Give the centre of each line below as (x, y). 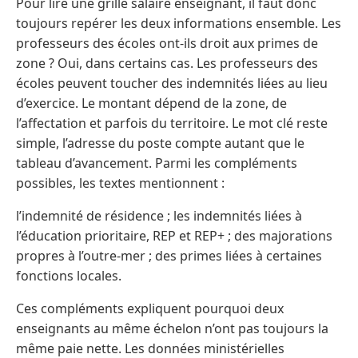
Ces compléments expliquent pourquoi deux (150, 309)
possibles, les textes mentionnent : (120, 183)
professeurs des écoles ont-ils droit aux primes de (167, 44)
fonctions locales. (69, 276)
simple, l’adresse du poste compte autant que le (160, 143)
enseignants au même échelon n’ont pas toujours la (172, 329)
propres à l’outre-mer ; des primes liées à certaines (169, 256)
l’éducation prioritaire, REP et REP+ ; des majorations (174, 236)
